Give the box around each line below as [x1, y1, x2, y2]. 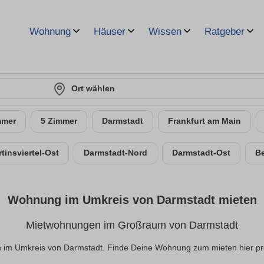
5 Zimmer [41, 117, 77, 126]
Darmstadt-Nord [84, 148, 147, 157]
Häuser [94, 26, 126, 37]
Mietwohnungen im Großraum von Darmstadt [26, 219, 238, 232]
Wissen [148, 26, 181, 37]
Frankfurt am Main [168, 117, 241, 126]
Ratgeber [204, 26, 245, 37]
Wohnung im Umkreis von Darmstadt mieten [7, 193, 257, 207]
